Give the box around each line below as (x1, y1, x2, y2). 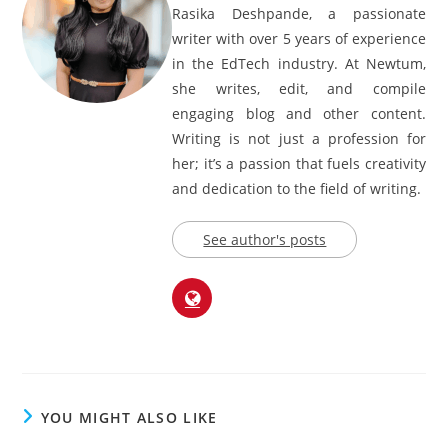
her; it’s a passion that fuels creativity (172, 186, 426, 206)
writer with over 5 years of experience (172, 61, 426, 81)
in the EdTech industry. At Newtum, (172, 86, 426, 106)
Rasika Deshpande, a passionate (172, 36, 426, 56)
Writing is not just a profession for (172, 161, 426, 181)
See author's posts (203, 262, 327, 282)
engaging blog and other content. (172, 136, 426, 156)
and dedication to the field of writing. (172, 211, 422, 231)
